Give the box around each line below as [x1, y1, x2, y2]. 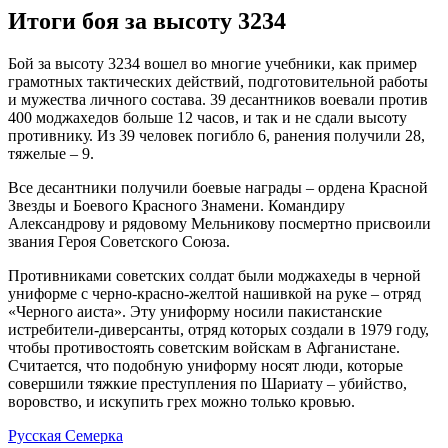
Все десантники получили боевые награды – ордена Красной [8, 179, 428, 197]
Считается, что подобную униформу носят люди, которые [8, 357, 403, 375]
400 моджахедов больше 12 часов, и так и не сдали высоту [8, 109, 407, 127]
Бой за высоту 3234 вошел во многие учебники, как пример [8, 55, 417, 73]
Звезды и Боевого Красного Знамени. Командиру [8, 197, 345, 215]
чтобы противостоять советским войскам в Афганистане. [8, 339, 400, 357]
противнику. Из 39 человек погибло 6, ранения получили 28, [8, 127, 425, 145]
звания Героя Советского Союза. [8, 233, 230, 251]
